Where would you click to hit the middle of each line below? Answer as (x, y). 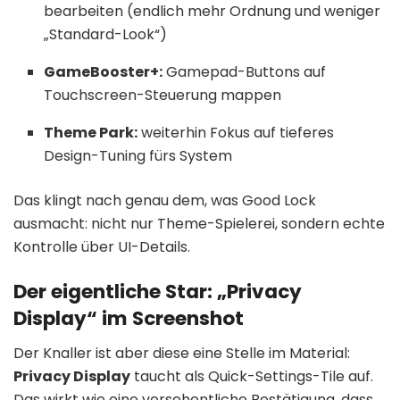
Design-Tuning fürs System (138, 156)
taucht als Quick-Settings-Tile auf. (252, 376)
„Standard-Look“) (106, 35)
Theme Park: (91, 133)
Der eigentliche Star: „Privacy (158, 291)
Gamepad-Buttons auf (245, 72)
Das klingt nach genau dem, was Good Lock (165, 201)
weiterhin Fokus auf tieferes (236, 133)
